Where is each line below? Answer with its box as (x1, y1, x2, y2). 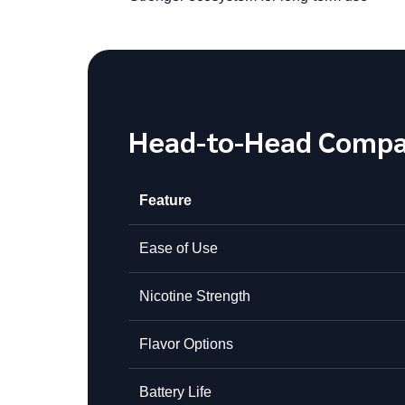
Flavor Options (139, 335, 233, 352)
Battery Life (139, 383, 212, 400)
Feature (139, 192, 192, 208)
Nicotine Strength (139, 287, 250, 304)
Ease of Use (139, 240, 218, 256)
